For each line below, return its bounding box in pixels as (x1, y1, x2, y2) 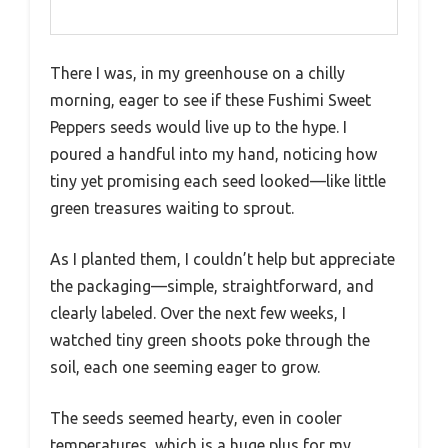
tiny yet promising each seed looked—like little (50, 171, 386, 190)
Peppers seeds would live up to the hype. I (50, 117, 347, 136)
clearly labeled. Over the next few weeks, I (50, 303, 346, 322)
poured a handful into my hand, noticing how (50, 144, 377, 163)
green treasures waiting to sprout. (50, 198, 294, 217)
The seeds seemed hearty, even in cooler (50, 408, 342, 427)
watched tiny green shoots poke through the (50, 330, 370, 349)
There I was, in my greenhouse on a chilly (50, 63, 345, 82)
